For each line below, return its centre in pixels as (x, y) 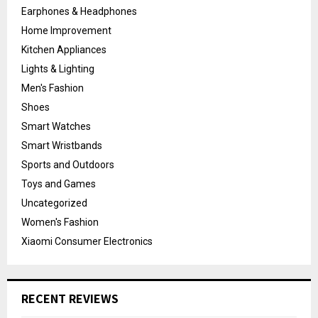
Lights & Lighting (58, 68)
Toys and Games (59, 183)
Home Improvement (66, 30)
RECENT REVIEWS (70, 298)
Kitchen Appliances (64, 49)
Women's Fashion (60, 222)
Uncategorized (54, 203)
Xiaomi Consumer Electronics (87, 241)
